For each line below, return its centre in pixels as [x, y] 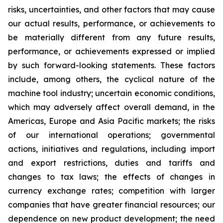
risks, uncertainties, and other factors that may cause [111, 9]
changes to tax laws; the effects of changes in [111, 177]
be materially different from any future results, [111, 37]
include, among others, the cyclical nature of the [111, 79]
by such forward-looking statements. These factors [111, 65]
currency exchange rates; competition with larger [111, 191]
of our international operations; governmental [111, 135]
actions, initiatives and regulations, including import [111, 149]
